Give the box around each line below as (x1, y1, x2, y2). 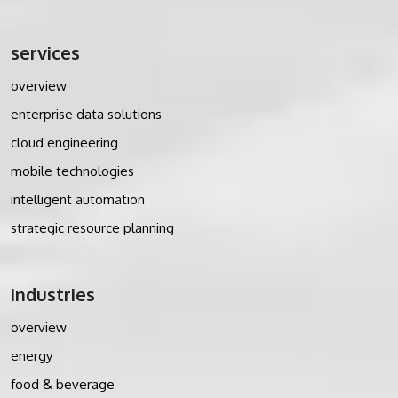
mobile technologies (11, 162, 134, 179)
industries (11, 282, 95, 306)
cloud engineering (11, 133, 118, 151)
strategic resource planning (11, 219, 174, 236)
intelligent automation (11, 190, 145, 208)
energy (11, 346, 52, 364)
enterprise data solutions (11, 105, 162, 123)
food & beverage (11, 375, 115, 393)
